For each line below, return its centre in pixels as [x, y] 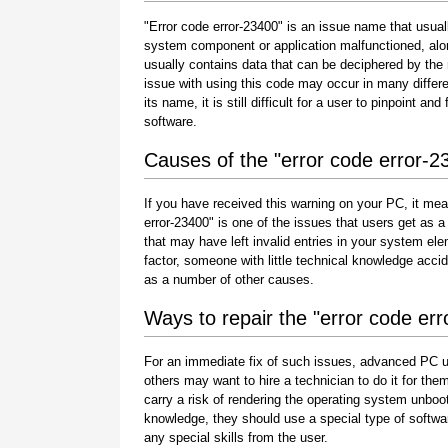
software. [170, 121]
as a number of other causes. [229, 279]
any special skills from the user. [236, 437]
